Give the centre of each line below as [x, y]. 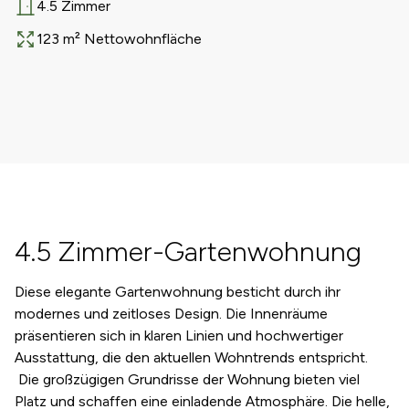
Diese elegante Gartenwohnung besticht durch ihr [178, 292]
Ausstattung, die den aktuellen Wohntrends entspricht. [191, 357]
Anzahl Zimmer [62, 16]
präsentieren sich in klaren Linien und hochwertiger [179, 336]
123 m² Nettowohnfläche [119, 39]
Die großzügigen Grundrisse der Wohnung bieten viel [187, 379]
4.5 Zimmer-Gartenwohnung [188, 252]
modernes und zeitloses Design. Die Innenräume [171, 314]
